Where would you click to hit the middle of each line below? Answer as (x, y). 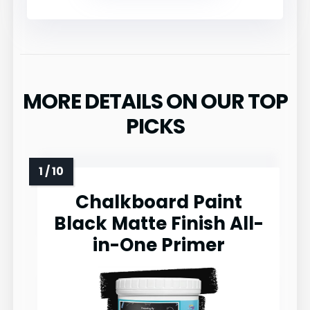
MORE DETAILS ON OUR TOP (155, 101)
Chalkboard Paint (158, 202)
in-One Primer (158, 245)
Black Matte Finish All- (158, 223)
